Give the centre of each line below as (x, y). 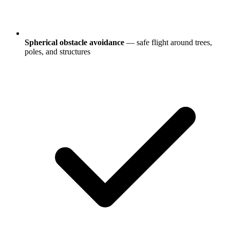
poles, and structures (57, 51)
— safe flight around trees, (168, 42)
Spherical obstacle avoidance (74, 42)
